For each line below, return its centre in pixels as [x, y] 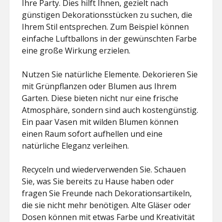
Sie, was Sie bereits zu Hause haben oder [98, 181]
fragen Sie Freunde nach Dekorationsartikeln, [107, 193]
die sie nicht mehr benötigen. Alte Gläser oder [107, 205]
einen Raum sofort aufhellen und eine [92, 134]
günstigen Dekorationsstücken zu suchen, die [107, 15]
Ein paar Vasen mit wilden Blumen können [100, 122]
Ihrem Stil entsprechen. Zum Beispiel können [106, 27]
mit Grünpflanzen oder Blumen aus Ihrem [99, 86]
